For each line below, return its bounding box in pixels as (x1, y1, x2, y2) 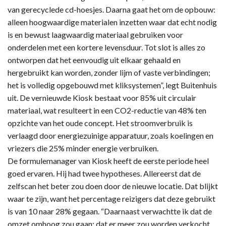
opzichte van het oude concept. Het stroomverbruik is (8, 118, 193, 128)
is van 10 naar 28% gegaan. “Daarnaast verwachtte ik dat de (8, 206, 212, 216)
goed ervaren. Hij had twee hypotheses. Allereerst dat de (8, 168, 201, 178)
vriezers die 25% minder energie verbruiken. (8, 143, 158, 153)
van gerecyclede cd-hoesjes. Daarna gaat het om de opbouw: (8, 4, 215, 14)
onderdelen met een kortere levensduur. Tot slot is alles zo (8, 42, 205, 52)
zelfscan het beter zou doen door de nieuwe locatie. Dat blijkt (8, 181, 218, 191)
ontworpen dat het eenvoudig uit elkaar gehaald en (8, 54, 181, 65)
